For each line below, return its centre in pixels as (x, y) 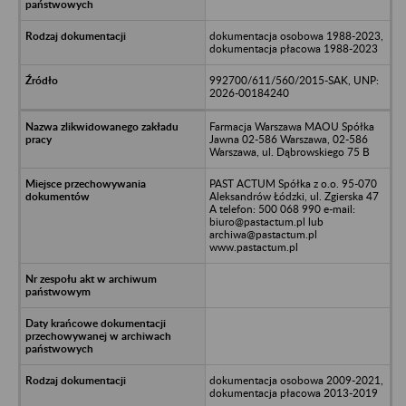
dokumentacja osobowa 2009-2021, (296, 380)
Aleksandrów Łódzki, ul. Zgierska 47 (294, 196)
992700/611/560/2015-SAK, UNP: (294, 80)
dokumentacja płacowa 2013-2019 (293, 392)
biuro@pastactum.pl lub (266, 221)
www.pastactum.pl (253, 246)
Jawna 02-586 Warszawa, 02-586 (288, 139)
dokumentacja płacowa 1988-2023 (293, 48)
